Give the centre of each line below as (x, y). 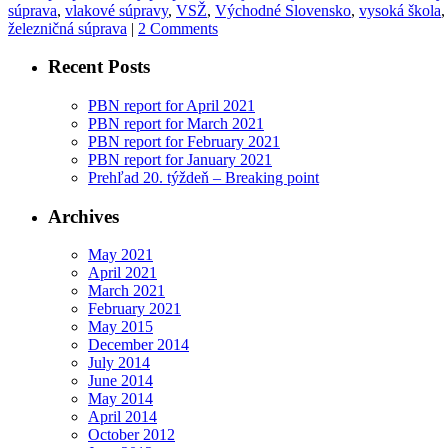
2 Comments (178, 28)
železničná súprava (67, 28)
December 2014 (138, 345)
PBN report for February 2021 (184, 142)
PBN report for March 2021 (176, 124)
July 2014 (119, 363)
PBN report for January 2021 (180, 160)
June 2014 (120, 381)
